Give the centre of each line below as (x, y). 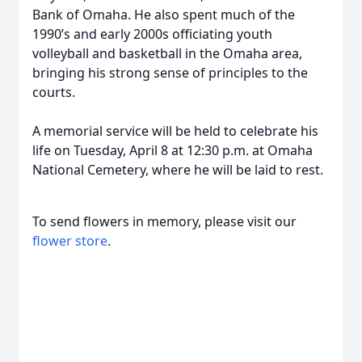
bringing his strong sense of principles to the (170, 73)
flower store (70, 241)
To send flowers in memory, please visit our (164, 221)
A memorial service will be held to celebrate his (175, 131)
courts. (54, 92)
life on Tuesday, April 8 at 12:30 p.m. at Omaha (173, 150)
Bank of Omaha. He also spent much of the (164, 15)
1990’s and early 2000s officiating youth (152, 34)
